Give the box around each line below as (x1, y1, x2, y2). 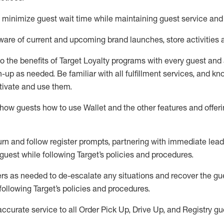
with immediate (149, 136, 208, 146)
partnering (112, 136, 149, 146)
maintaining (115, 13, 157, 23)
